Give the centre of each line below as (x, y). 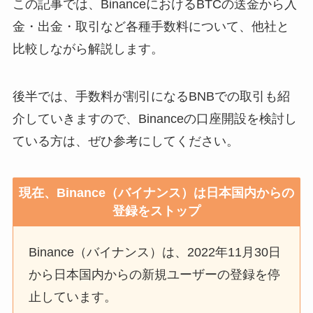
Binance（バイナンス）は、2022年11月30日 (155, 253)
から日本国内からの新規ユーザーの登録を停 (155, 275)
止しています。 (73, 297)
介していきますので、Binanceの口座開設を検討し (154, 118)
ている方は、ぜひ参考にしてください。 (125, 141)
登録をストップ (156, 211)
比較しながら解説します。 (88, 49)
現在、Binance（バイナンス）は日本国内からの (156, 192)
